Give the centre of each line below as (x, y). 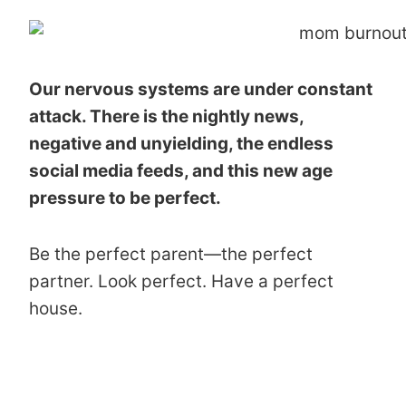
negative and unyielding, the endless (181, 143)
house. (56, 308)
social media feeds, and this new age (181, 170)
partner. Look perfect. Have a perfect (181, 281)
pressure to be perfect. (125, 198)
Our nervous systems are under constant (201, 89)
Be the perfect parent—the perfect (171, 254)
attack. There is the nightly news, (166, 116)
